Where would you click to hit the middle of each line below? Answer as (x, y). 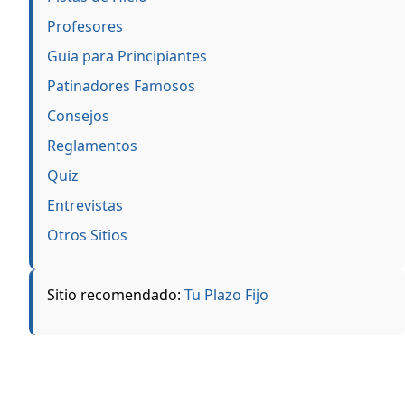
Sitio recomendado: (116, 295)
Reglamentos (92, 145)
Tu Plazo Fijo (226, 295)
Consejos (78, 115)
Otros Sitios (87, 235)
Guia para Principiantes (127, 56)
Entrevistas (85, 205)
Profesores (85, 26)
